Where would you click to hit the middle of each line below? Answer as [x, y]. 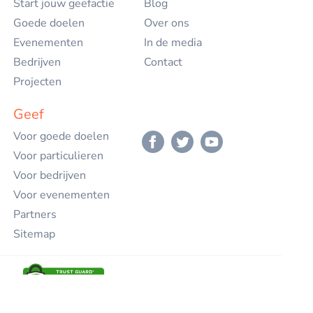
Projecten [37, 82]
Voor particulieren [58, 156]
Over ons [167, 23]
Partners [35, 214]
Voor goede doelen [61, 136]
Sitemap [34, 234]
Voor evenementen [61, 195]
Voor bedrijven [50, 175]
